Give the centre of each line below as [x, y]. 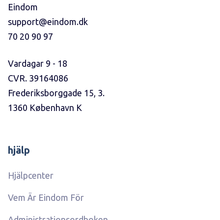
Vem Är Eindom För [46, 198]
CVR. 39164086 [38, 78]
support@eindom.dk [48, 22]
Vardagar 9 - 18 [38, 64]
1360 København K [45, 108]
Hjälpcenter [31, 176]
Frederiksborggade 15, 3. [56, 93]
